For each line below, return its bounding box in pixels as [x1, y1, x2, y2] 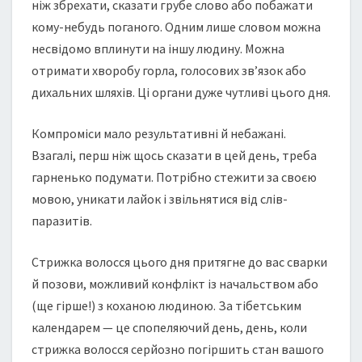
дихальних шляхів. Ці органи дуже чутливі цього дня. [32, 84, 330, 100]
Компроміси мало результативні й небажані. [32, 125, 286, 141]
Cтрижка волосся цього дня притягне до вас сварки [32, 254, 327, 270]
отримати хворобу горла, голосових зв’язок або [32, 62, 306, 78]
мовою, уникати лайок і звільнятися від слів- [32, 191, 288, 207]
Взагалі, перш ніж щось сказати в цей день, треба [32, 147, 317, 163]
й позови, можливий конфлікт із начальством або [32, 276, 318, 292]
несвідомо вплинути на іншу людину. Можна [32, 40, 284, 57]
